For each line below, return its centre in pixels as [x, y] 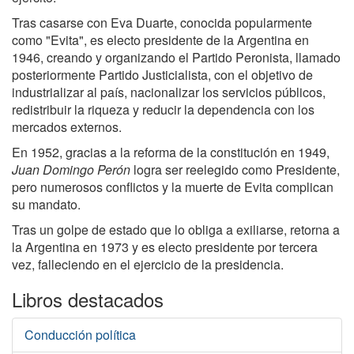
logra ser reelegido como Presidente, [235, 169]
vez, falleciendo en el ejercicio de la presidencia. [148, 264]
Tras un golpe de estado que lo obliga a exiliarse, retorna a [176, 230]
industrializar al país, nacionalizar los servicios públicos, [169, 92]
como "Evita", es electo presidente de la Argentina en [160, 40]
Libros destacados [88, 299]
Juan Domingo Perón [71, 169]
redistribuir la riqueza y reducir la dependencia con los [163, 109]
